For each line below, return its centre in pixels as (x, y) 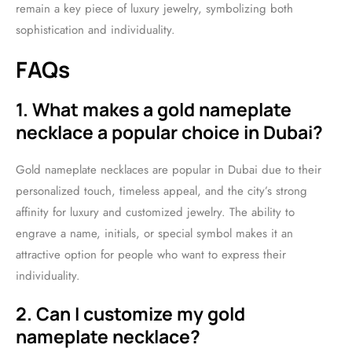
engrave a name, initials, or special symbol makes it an (154, 233)
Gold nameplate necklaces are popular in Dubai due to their (169, 170)
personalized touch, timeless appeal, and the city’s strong (161, 191)
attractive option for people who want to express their (151, 255)
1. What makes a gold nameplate (154, 109)
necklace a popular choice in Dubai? (169, 132)
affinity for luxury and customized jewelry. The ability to (155, 212)
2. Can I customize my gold (130, 313)
